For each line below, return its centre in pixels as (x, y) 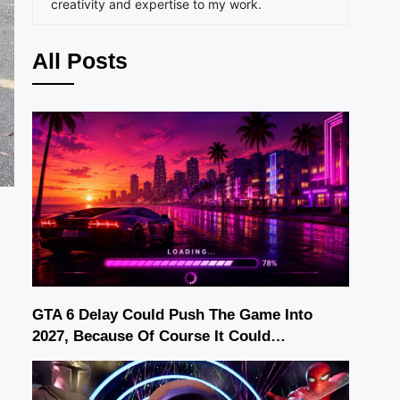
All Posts (80, 61)
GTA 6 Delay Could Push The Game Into (172, 314)
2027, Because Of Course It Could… (159, 336)
